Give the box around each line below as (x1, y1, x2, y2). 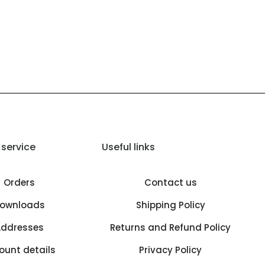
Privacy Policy (139, 244, 202, 257)
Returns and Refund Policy (110, 221, 231, 234)
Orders (3, 176, 35, 189)
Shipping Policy (135, 199, 205, 212)
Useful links (102, 140, 155, 154)
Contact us (144, 176, 197, 189)
